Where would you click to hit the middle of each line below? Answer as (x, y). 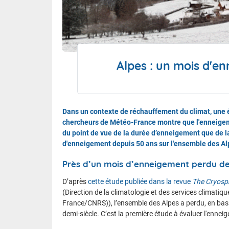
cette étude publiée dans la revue (139, 181)
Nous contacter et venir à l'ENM (105, 70)
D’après (74, 181)
